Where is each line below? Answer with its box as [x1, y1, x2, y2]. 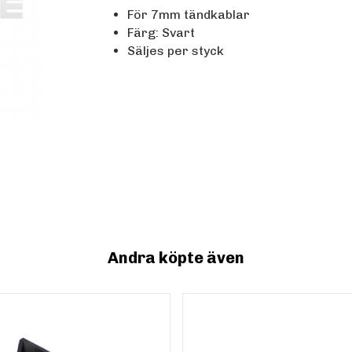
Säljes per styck [127, 43, 224, 59]
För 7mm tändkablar [127, 7, 250, 23]
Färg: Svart [127, 25, 195, 41]
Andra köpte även [108, 248, 244, 267]
